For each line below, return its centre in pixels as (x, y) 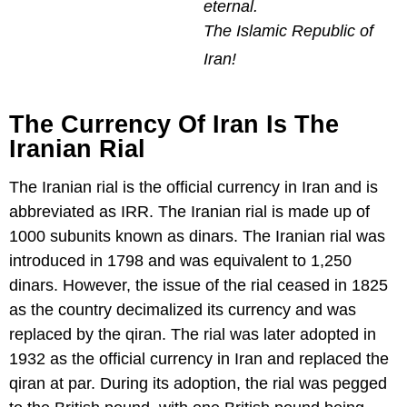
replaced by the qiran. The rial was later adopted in (193, 334)
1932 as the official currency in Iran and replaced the (199, 358)
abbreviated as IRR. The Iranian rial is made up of (189, 211)
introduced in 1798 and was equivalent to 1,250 (180, 260)
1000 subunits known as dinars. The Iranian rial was (197, 236)
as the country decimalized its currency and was (183, 309)
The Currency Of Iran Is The (174, 124)
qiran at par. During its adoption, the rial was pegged (198, 383)
